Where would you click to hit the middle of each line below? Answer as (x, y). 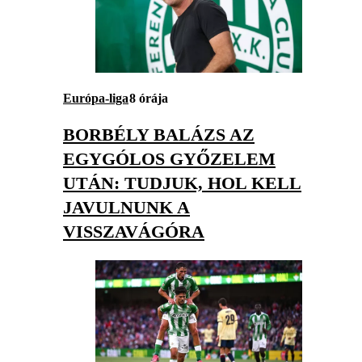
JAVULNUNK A (126, 207)
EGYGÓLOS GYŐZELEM (169, 158)
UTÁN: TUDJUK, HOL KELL (182, 183)
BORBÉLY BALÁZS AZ (159, 134)
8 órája (149, 98)
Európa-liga (96, 98)
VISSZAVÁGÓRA (134, 231)
